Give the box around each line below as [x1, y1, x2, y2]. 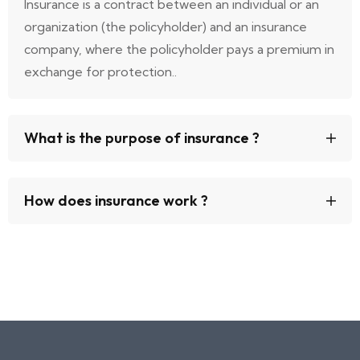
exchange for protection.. [24, 63, 177, 80]
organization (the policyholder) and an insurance [24, 18, 307, 35]
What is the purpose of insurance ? [24, 129, 260, 147]
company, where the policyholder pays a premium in [24, 41, 334, 57]
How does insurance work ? [24, 191, 208, 210]
